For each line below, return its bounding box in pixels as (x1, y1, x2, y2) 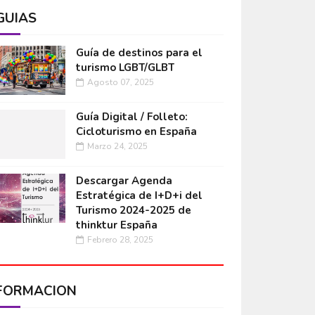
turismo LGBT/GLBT (75, 60, 174, 75)
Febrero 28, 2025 (86, 234, 153, 246)
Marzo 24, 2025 (86, 141, 148, 153)
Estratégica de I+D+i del (75, 188, 202, 203)
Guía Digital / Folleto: (75, 110, 188, 124)
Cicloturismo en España (75, 124, 197, 139)
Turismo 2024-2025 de (75, 203, 191, 218)
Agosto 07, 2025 (86, 77, 154, 89)
